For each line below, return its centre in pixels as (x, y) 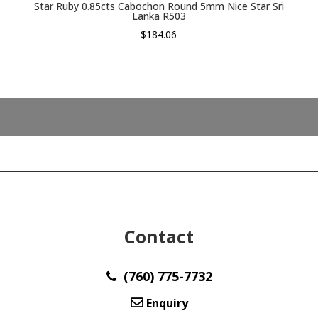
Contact (159, 236)
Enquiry (165, 303)
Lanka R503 (159, 16)
